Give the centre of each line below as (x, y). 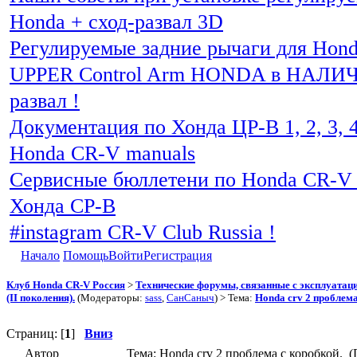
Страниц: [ (35, 333)
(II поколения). (41, 297)
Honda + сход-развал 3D (116, 22)
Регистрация (178, 255)
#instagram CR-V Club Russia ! (143, 232)
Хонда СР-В (63, 206)
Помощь (86, 255)
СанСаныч (190, 297)
